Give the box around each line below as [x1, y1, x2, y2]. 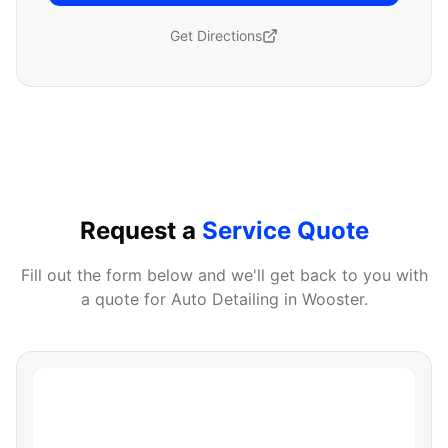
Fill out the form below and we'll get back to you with [20, 265, 428, 285]
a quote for [80, 289, 171, 309]
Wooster [301, 289, 364, 309]
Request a [79, 216, 202, 245]
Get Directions [170, 27, 262, 44]
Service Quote [201, 216, 369, 245]
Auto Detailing [170, 289, 279, 309]
